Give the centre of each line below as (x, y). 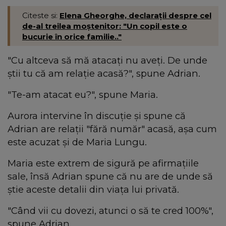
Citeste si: (41, 16)
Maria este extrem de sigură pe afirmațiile (103, 163)
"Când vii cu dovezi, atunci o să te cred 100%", (110, 211)
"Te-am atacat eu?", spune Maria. (83, 95)
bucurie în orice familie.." (72, 37)
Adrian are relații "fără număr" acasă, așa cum (112, 129)
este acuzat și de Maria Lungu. (77, 142)
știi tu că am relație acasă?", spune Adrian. (104, 74)
